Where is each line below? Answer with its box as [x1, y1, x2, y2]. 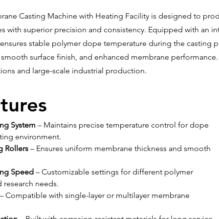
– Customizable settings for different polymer [34, 167, 195, 176]
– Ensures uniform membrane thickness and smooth [28, 144, 213, 153]
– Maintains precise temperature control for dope [36, 120, 211, 130]
